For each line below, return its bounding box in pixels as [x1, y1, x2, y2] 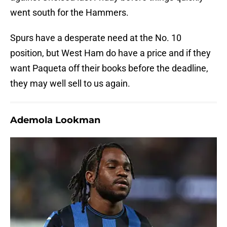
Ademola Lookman [10, 115, 100, 126]
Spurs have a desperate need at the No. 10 [10, 32, 181, 44]
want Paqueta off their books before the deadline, [10, 63, 208, 74]
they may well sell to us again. [10, 78, 130, 89]
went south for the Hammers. [10, 7, 129, 18]
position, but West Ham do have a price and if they [10, 48, 211, 59]
